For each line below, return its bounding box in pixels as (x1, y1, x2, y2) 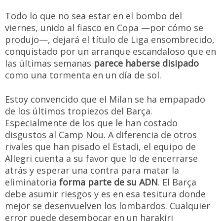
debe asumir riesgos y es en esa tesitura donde (5, 188, 206, 200)
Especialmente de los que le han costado (5, 117, 178, 129)
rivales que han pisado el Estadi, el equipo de (5, 141, 196, 152)
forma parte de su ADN (59, 176, 158, 188)
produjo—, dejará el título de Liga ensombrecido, (5, 34, 215, 45)
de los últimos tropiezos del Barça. (5, 105, 152, 117)
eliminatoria (5, 176, 59, 188)
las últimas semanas (5, 57, 94, 69)
